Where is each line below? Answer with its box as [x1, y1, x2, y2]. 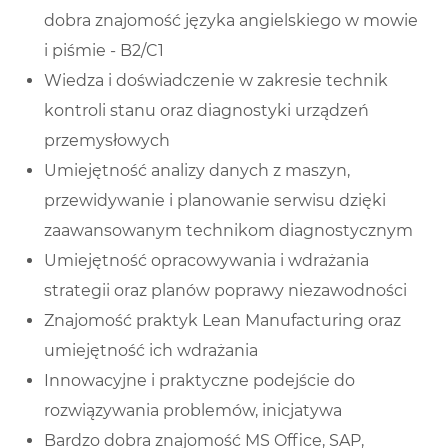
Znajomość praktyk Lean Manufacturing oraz [44, 311, 401, 331]
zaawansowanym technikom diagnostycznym [44, 221, 413, 241]
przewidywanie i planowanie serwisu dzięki [44, 191, 386, 211]
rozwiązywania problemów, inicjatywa [44, 401, 342, 421]
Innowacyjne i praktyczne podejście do [44, 371, 355, 391]
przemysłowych [44, 131, 170, 151]
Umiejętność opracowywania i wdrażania [44, 251, 369, 271]
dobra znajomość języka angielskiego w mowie [44, 11, 418, 31]
